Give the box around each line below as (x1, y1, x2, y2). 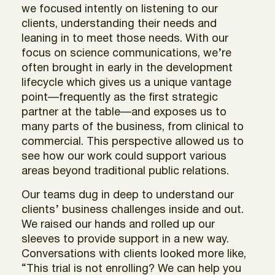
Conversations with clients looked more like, (21, 249, 246, 260)
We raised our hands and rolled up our (21, 219, 215, 230)
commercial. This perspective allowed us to (21, 136, 244, 147)
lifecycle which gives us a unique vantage (21, 77, 231, 88)
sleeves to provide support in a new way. (21, 234, 229, 245)
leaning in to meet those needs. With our (21, 33, 228, 44)
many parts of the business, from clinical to (21, 122, 244, 133)
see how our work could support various (21, 151, 227, 162)
